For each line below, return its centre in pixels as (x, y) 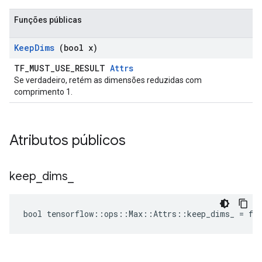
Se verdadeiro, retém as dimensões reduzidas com (108, 80)
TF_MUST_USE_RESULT (62, 68)
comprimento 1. (43, 92)
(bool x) (76, 48)
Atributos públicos (69, 140)
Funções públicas (48, 20)
